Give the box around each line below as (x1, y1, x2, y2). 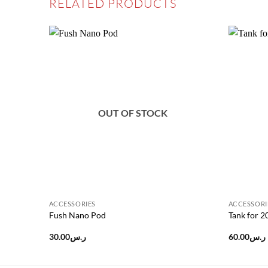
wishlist (184, 63, 208, 71)
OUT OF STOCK (98, 106, 167, 118)
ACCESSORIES (48, 199, 96, 208)
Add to (185, 54, 207, 63)
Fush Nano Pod (48, 210, 106, 221)
